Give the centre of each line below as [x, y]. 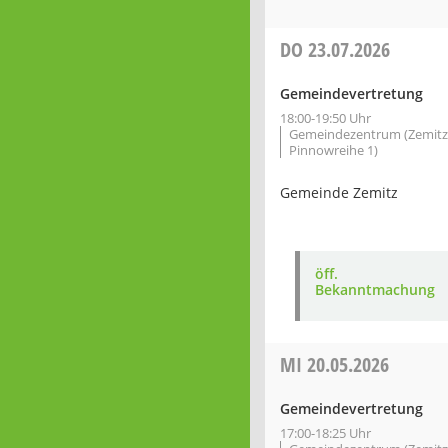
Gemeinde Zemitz [339, 192]
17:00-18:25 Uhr [325, 433]
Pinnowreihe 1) [333, 150]
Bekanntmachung [375, 289]
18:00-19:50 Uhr [325, 118]
